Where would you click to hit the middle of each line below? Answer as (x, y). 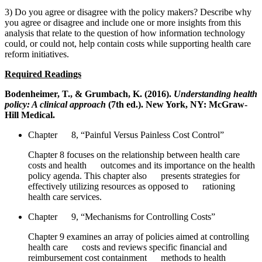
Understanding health (216, 94)
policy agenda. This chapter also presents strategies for (134, 175)
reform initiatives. (37, 54)
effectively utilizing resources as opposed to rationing (132, 186)
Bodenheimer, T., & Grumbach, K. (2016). (89, 94)
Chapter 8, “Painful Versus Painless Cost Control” (126, 135)
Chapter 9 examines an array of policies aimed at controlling (139, 236)
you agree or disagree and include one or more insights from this (123, 22)
